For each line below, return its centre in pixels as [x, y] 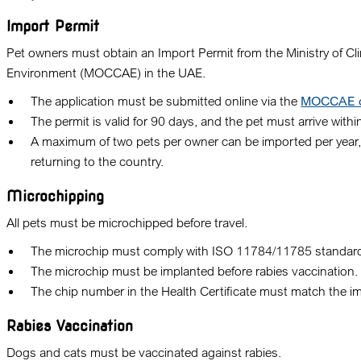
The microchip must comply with [122, 251]
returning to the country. [98, 161]
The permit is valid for [91, 121]
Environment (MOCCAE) [74, 73]
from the [260, 52]
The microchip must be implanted [124, 271]
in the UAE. [174, 73]
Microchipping [56, 196]
